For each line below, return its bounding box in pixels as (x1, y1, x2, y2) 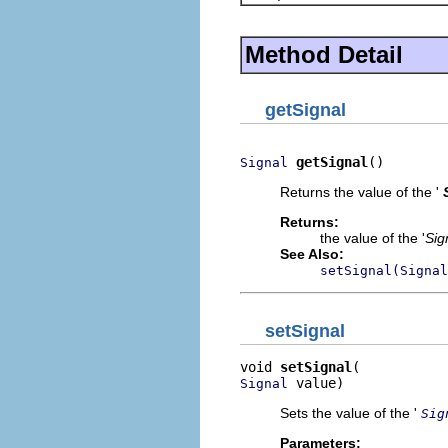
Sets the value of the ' (280, 404, 421, 421)
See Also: (280, 246, 344, 262)
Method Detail (245, 40, 403, 68)
